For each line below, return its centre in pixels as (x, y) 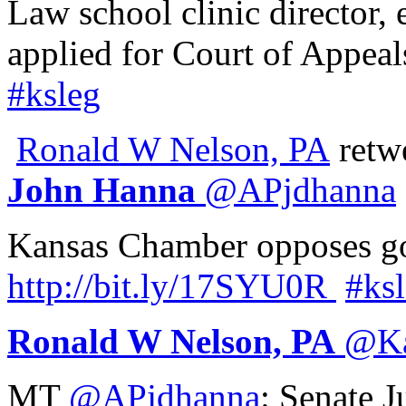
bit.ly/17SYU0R (210, 285)
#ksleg (54, 93)
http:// (50, 285)
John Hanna (101, 189)
